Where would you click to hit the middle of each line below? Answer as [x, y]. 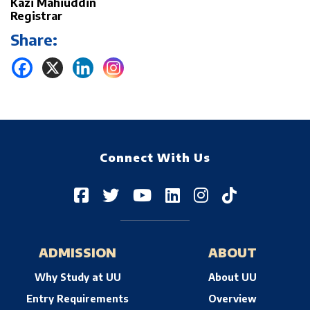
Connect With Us [155, 158]
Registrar [36, 16]
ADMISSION [77, 252]
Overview [232, 299]
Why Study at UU [77, 277]
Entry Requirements [77, 299]
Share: [34, 39]
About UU [232, 277]
